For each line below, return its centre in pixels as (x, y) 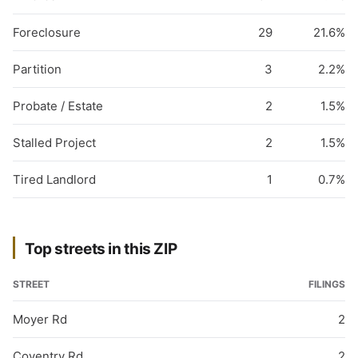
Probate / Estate (58, 106)
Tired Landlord (54, 179)
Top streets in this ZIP (101, 249)
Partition (37, 69)
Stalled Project (54, 143)
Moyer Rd (40, 319)
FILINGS (327, 284)
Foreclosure (47, 32)
